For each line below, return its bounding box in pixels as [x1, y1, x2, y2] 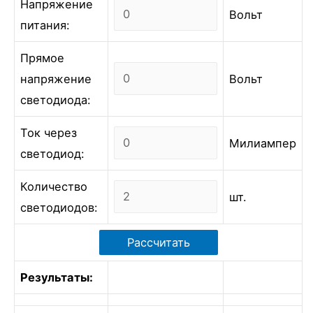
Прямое [20, 51, 64, 65]
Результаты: [20, 270, 93, 284]
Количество [20, 180, 87, 194]
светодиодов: [20, 201, 98, 214]
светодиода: [20, 93, 91, 107]
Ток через [20, 126, 77, 140]
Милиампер [229, 136, 296, 150]
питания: [20, 18, 70, 32]
